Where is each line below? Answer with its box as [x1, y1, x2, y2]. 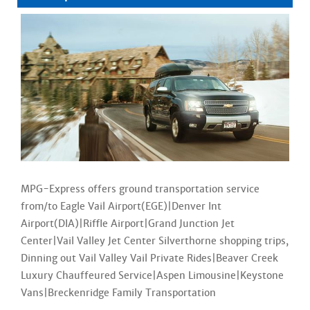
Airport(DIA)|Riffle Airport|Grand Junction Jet [21, 217, 235, 230]
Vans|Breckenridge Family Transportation [21, 286, 221, 300]
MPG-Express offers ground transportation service [21, 183, 259, 196]
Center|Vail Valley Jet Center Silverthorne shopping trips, [21, 235, 289, 248]
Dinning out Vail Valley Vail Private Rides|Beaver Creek [21, 252, 278, 265]
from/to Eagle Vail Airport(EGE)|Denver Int [21, 200, 221, 213]
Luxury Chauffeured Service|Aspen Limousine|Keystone [21, 269, 284, 282]
